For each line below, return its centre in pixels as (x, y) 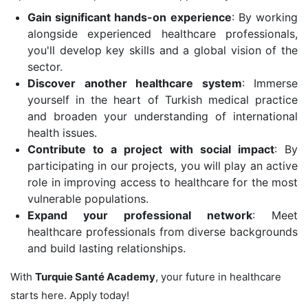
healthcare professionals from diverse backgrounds (163, 231)
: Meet (275, 215)
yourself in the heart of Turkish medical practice (163, 99)
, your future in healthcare (218, 276)
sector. (45, 66)
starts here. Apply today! (70, 295)
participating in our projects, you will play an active (163, 165)
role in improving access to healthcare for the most (163, 182)
